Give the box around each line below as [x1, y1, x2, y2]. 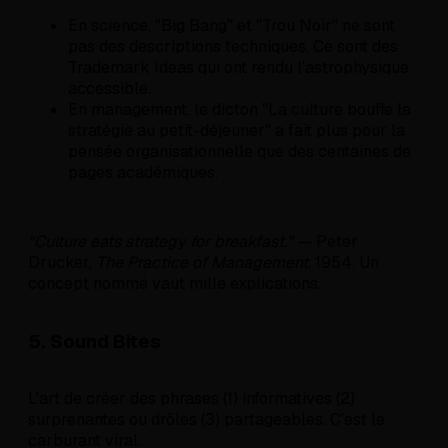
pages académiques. [68, 161, 218, 183]
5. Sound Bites [28, 328, 161, 354]
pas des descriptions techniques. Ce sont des [68, 35, 398, 57]
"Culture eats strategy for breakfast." [28, 230, 293, 252]
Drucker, [28, 251, 96, 273]
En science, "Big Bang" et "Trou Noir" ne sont [68, 14, 395, 36]
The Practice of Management [96, 251, 308, 273]
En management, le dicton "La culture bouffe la [68, 98, 411, 120]
